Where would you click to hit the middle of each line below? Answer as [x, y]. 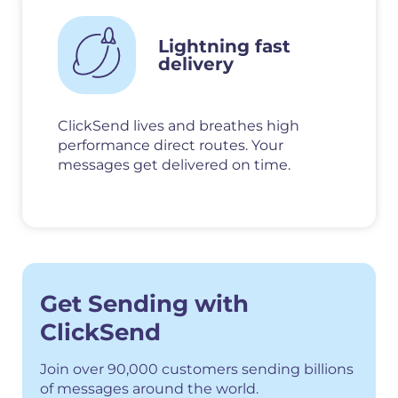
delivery [196, 64]
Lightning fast [224, 47]
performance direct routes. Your [171, 146]
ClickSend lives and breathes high [179, 126]
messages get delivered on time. [174, 165]
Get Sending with [144, 304]
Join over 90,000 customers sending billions [197, 370]
